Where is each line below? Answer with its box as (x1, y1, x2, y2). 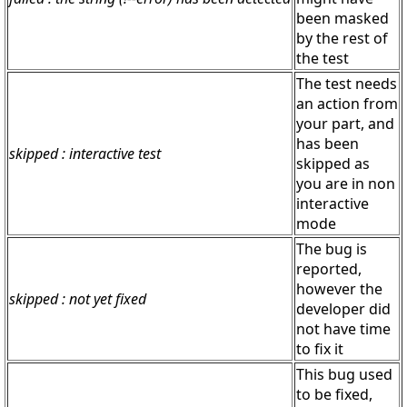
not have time (296, 319, 391, 340)
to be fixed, (296, 384, 372, 405)
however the (296, 279, 382, 300)
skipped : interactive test (9, 144, 161, 164)
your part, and (296, 114, 394, 134)
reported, (296, 259, 362, 280)
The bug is (296, 239, 367, 260)
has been (296, 134, 359, 154)
